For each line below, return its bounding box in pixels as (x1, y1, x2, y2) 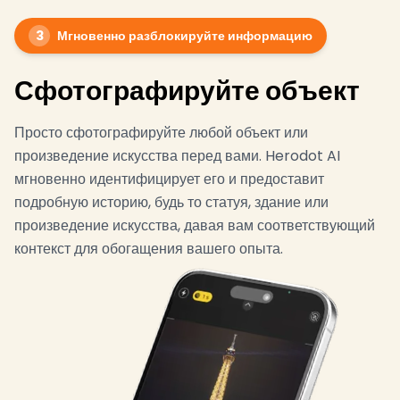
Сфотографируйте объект (14, 71, 360, 110)
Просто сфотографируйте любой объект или (14, 121, 308, 143)
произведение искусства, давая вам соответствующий (14, 214, 375, 236)
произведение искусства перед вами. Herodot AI (14, 145, 340, 166)
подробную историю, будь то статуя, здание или (14, 191, 329, 212)
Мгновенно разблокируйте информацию (57, 26, 312, 45)
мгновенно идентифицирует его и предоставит (14, 168, 324, 189)
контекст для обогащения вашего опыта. (14, 237, 283, 259)
